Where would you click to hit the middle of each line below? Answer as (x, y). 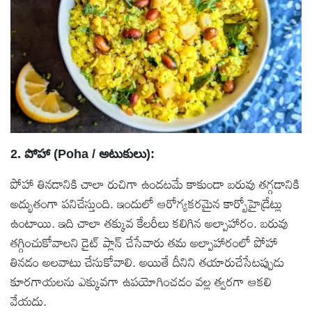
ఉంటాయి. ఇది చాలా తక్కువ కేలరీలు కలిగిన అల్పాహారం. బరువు (149, 223)
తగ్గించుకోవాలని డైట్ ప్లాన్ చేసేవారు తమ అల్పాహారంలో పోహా (144, 242)
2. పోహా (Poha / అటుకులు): (83, 154)
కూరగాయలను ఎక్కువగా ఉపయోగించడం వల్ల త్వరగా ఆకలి (141, 281)
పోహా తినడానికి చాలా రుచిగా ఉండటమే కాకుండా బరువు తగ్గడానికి (155, 184)
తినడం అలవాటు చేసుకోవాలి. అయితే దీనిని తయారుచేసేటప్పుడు (148, 262)
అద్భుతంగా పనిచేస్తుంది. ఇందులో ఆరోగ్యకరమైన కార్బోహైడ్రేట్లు (146, 203)
